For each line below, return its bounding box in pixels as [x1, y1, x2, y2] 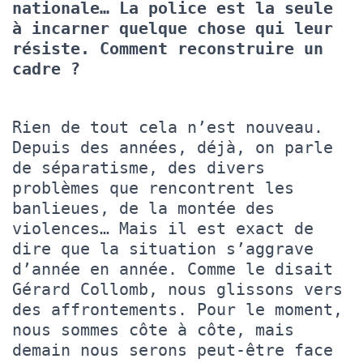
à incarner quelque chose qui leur [12, 18, 333, 38]
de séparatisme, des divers [12, 157, 265, 177]
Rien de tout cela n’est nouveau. [12, 117, 323, 137]
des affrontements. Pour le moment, [12, 299, 343, 319]
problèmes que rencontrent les [12, 177, 294, 198]
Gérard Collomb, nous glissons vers [12, 279, 343, 299]
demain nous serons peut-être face [12, 340, 333, 360]
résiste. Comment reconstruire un [12, 38, 323, 58]
